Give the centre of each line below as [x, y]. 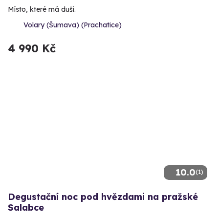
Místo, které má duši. [42, 9]
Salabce [26, 207]
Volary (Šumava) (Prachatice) [73, 25]
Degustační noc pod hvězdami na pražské [103, 197]
